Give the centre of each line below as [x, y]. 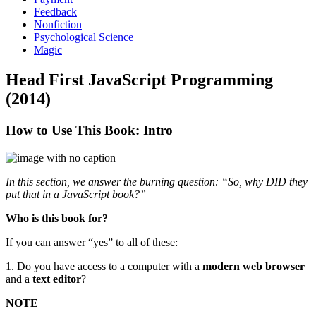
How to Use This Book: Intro [89, 130]
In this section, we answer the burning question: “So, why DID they [157, 181]
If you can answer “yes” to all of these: [92, 242]
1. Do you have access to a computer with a [104, 266]
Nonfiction [58, 24]
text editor [57, 279]
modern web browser [254, 266]
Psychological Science [84, 37]
